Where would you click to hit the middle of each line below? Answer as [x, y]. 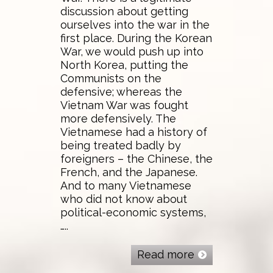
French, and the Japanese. [129, 172]
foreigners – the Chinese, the [136, 159]
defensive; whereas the [121, 92]
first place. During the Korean [136, 38]
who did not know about [124, 199]
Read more [166, 255]
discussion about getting [124, 12]
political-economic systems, [133, 213]
